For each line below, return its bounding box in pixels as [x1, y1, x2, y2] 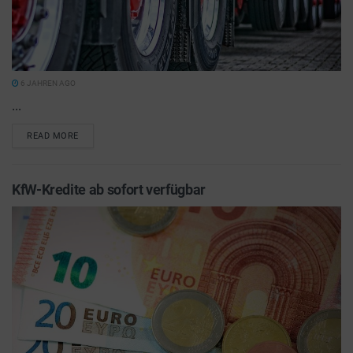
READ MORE [27, 131, 79, 141]
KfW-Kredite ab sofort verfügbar [12, 181, 206, 198]
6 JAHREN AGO [19, 79, 76, 87]
